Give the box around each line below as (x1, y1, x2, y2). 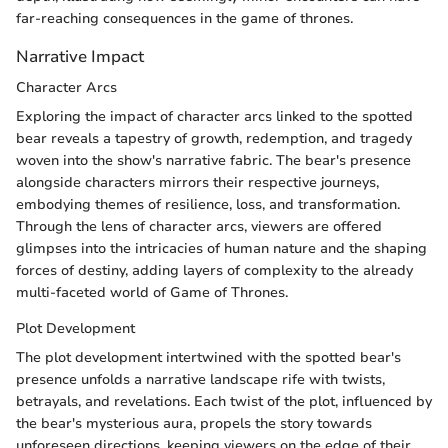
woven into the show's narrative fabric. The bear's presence (16, 151, 411, 171)
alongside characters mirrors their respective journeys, (16, 173, 379, 193)
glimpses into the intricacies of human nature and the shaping (16, 239, 427, 259)
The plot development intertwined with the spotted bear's (16, 348, 401, 368)
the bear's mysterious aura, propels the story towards (16, 414, 372, 434)
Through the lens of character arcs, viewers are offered (16, 217, 382, 237)
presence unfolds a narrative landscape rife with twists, (16, 370, 385, 390)
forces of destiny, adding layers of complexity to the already (16, 261, 413, 281)
